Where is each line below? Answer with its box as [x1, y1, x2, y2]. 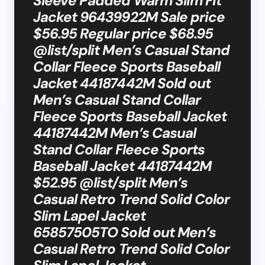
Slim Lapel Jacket [33, 206, 146, 225]
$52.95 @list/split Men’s [33, 173, 188, 192]
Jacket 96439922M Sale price [33, 7, 225, 26]
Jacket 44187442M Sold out [33, 73, 211, 92]
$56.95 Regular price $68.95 [33, 24, 214, 43]
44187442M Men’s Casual [33, 123, 196, 142]
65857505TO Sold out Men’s [33, 222, 216, 241]
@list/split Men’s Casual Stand [33, 40, 230, 59]
